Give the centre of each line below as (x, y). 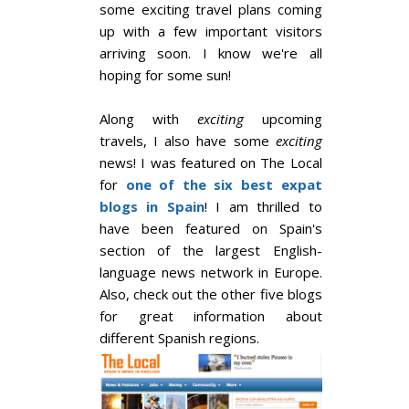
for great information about (211, 316)
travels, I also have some (188, 141)
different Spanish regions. (179, 338)
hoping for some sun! (165, 75)
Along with (148, 119)
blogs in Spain (152, 207)
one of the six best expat (224, 185)
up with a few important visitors (211, 31)
